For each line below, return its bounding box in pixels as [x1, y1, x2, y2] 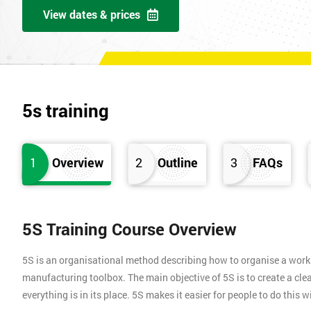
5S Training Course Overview [22, 218, 237, 241]
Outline [158, 154, 199, 171]
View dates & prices [43, 7, 140, 22]
